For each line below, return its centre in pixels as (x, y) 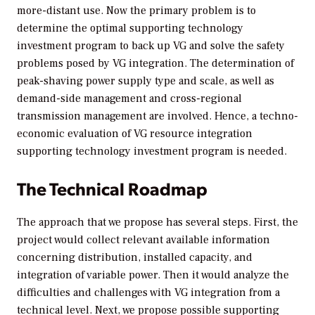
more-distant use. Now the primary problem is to (136, 10)
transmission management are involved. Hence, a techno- (157, 116)
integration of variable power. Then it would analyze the (153, 275)
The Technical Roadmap (112, 188)
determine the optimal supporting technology (130, 28)
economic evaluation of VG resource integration (135, 133)
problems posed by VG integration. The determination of (155, 63)
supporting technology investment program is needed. (152, 151)
